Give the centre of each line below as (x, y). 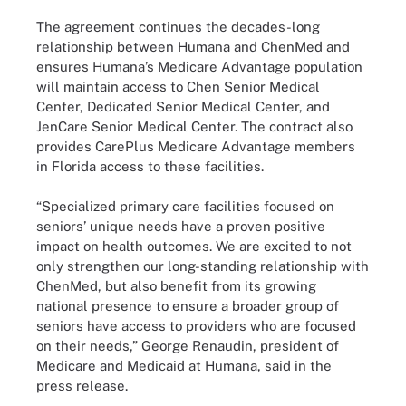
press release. (82, 386)
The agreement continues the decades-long (178, 26)
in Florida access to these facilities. (150, 166)
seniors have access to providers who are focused (196, 326)
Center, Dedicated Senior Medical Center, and (183, 106)
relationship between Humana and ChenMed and (193, 46)
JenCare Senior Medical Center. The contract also (194, 126)
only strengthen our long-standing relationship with (203, 266)
